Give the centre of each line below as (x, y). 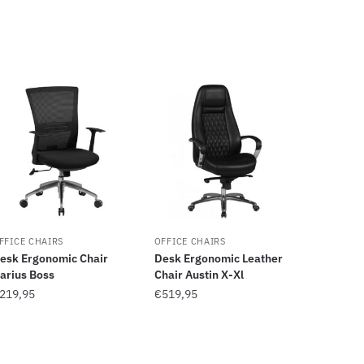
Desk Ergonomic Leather (218, 258)
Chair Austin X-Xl (199, 274)
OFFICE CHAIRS (190, 241)
